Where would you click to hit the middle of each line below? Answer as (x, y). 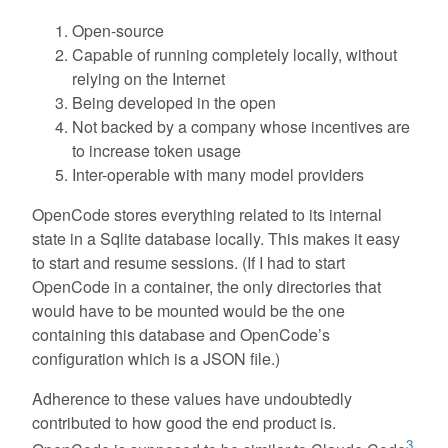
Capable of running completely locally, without (234, 54)
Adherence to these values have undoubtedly (192, 398)
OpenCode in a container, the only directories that (206, 286)
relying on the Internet (148, 78)
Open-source (118, 30)
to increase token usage (156, 150)
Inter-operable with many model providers (218, 174)
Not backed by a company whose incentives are (241, 126)
